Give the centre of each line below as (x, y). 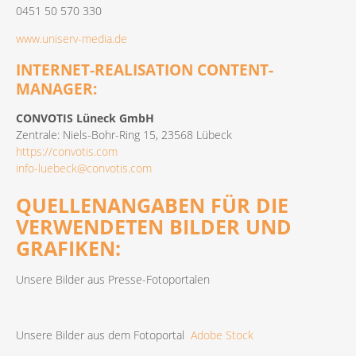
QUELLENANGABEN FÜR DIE (152, 205)
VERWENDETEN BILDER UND (154, 226)
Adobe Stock (222, 335)
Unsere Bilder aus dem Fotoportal (103, 335)
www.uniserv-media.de (72, 39)
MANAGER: (56, 89)
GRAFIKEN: (68, 248)
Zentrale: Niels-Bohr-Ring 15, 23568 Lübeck (124, 135)
